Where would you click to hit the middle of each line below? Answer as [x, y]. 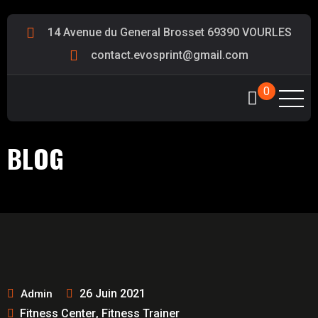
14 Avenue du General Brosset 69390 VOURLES [170, 32]
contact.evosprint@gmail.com [170, 55]
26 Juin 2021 [113, 294]
